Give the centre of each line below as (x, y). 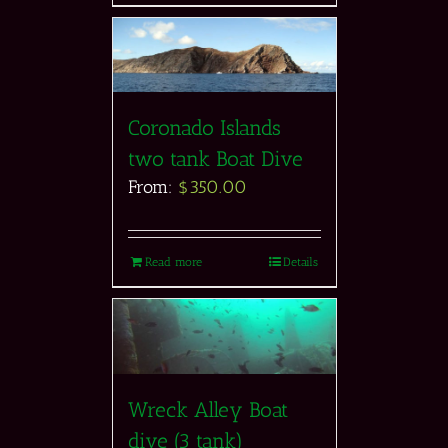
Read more (173, 262)
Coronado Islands (204, 128)
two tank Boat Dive (215, 159)
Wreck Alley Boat (207, 409)
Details (300, 262)
